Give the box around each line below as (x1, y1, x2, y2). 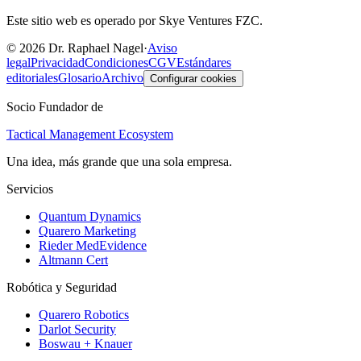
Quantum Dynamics (39, 209, 141, 223)
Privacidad (31, 55, 85, 69)
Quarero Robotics (39, 307, 129, 322)
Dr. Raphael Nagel (45, 40, 143, 55)
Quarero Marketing (39, 223, 136, 238)
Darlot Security (39, 322, 116, 336)
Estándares (176, 55, 231, 69)
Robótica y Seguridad (6, 280, 117, 294)
